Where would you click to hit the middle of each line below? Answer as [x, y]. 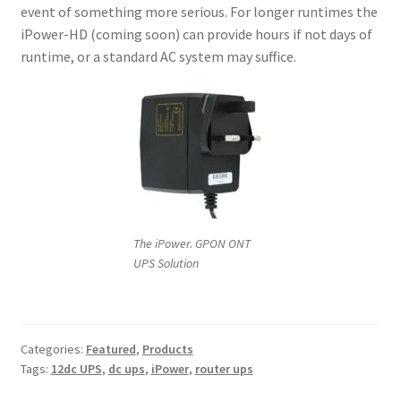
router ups [224, 369]
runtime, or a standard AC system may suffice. [158, 56]
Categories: [53, 350]
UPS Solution [166, 263]
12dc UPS [76, 369]
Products [167, 350]
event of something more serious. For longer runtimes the [199, 11]
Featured [111, 350]
